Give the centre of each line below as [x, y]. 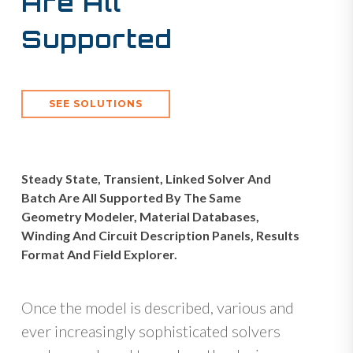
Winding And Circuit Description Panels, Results [161, 235]
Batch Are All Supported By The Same [132, 197]
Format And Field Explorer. [100, 254]
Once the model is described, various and [158, 307]
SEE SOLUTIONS [96, 103]
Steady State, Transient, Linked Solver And [147, 178]
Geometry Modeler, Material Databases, [141, 216]
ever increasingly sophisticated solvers [151, 331]
